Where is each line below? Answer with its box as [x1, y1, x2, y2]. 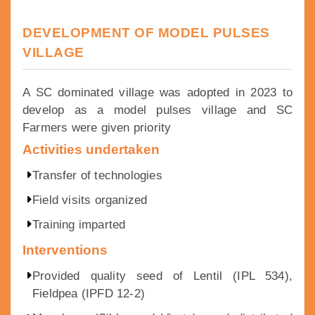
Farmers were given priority [22, 121, 172, 135]
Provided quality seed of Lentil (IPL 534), [32, 269, 292, 283]
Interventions [22, 243, 108, 258]
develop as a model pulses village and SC [22, 103, 292, 117]
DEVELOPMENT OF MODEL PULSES [22, 25, 270, 41]
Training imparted [32, 218, 126, 232]
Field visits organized [32, 193, 148, 207]
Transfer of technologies [32, 169, 162, 183]
